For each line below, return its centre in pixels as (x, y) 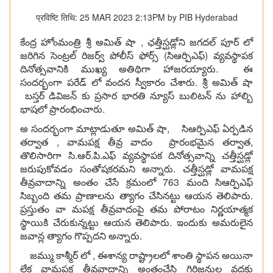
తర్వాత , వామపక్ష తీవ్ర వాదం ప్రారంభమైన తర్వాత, (136, 142)
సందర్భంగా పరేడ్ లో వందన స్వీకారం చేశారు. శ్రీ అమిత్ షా (136, 82)
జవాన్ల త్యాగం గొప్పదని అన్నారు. (81, 236)
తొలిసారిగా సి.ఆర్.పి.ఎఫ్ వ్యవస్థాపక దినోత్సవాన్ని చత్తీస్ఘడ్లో (136, 155)
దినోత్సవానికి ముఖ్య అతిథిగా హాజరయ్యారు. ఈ (136, 69)
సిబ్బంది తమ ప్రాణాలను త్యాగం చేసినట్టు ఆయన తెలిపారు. (136, 196)
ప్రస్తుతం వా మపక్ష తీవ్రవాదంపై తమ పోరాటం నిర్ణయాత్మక (136, 209)
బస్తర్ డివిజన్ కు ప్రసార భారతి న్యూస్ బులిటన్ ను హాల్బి (136, 96)
